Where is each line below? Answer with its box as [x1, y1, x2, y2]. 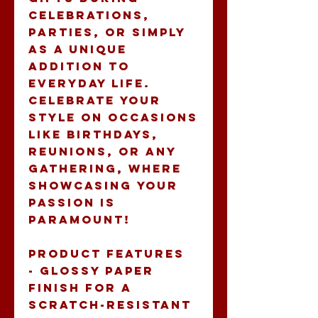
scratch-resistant [28, 297, 192, 312]
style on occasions [28, 109, 198, 124]
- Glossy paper [28, 263, 154, 278]
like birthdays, [28, 126, 158, 141]
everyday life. [28, 75, 150, 90]
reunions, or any [28, 143, 177, 158]
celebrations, [28, 7, 150, 22]
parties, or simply [28, 24, 185, 39]
